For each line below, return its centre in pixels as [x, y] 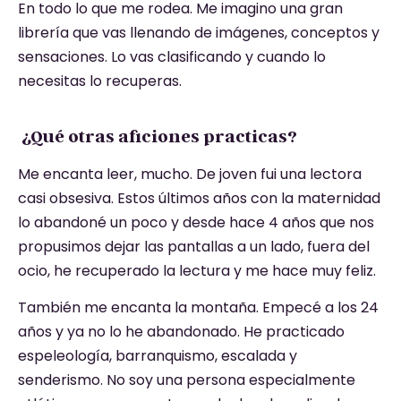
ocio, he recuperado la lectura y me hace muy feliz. [197, 271]
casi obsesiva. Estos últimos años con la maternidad [199, 199]
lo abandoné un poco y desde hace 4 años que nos [196, 223]
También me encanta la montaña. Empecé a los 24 [198, 308]
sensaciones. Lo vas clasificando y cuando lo [172, 57]
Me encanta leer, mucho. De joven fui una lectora [190, 175]
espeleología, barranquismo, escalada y [158, 356]
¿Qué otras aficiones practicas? [158, 137]
